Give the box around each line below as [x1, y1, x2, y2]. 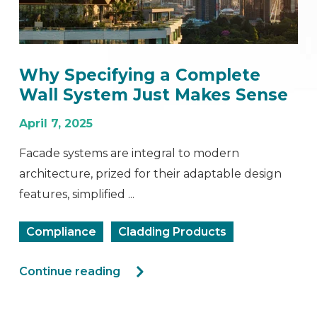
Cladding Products [118, 224, 227, 238]
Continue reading [19, 264, 121, 278]
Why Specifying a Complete [19, 64, 261, 85]
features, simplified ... [19, 187, 135, 201]
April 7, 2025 [19, 116, 93, 130]
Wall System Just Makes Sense [19, 84, 289, 105]
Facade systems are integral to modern [19, 146, 240, 160]
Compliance [26, 224, 97, 238]
